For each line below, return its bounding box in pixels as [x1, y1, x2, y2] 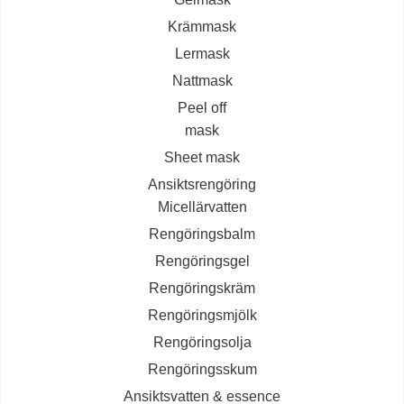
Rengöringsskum [147, 362, 257, 378]
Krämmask [168, 19, 236, 35]
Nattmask [171, 73, 233, 89]
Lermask [174, 46, 230, 62]
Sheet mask [164, 150, 240, 166]
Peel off [178, 100, 226, 116]
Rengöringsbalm [149, 226, 255, 243]
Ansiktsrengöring [148, 177, 256, 193]
